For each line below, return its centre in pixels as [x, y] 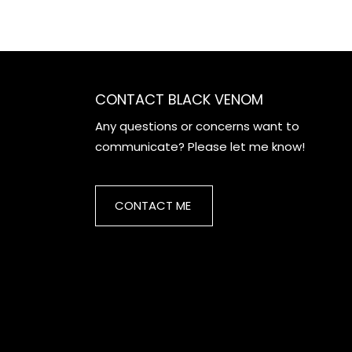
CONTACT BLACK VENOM [179, 100]
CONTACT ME [152, 206]
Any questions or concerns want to [197, 126]
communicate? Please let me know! [200, 147]
